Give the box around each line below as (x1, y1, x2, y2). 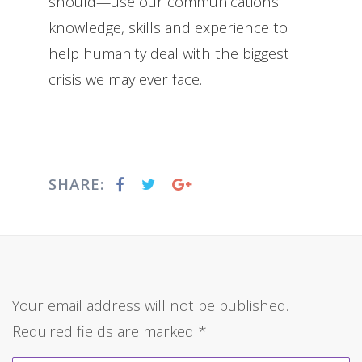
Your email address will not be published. (12, 294, 288, 315)
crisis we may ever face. (48, 68, 202, 89)
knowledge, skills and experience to (48, 16, 288, 37)
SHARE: (48, 173, 109, 194)
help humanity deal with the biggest (48, 42, 289, 63)
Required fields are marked (12, 320, 198, 341)
